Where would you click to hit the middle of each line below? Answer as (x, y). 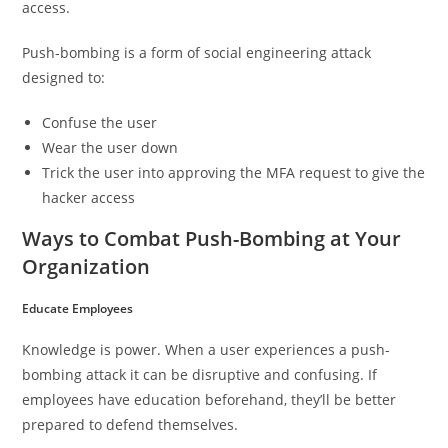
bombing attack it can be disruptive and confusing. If (200, 375)
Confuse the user (100, 123)
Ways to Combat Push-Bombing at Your (212, 239)
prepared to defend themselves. (130, 425)
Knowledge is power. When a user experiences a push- (206, 350)
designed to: (64, 78)
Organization (86, 267)
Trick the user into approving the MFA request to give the (234, 173)
